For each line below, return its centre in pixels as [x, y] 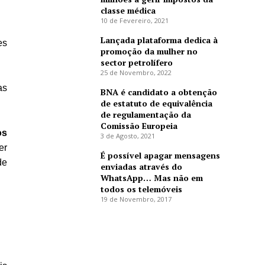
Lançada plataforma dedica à [159, 40]
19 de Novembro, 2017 [136, 199]
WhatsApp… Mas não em [151, 178]
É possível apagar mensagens [160, 156]
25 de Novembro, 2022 [136, 73]
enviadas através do [141, 167]
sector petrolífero [136, 63]
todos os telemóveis [141, 189]
